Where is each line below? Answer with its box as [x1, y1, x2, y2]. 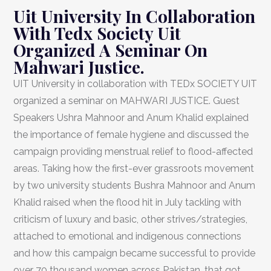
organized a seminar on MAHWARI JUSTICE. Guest [13, 95, 240, 107]
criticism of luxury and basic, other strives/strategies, [13, 214, 247, 226]
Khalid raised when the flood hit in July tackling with [13, 197, 241, 209]
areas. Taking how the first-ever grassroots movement [13, 163, 254, 175]
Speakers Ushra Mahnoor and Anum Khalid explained [13, 112, 249, 124]
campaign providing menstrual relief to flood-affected [13, 146, 253, 158]
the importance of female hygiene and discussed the [13, 129, 249, 141]
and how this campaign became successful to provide [13, 247, 255, 260]
